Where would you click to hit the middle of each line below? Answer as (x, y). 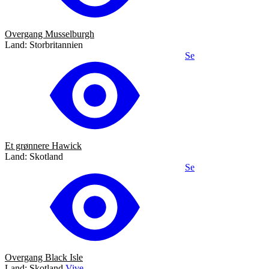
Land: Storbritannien (44, 44)
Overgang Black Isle (44, 257)
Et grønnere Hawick (43, 145)
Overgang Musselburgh (50, 34)
